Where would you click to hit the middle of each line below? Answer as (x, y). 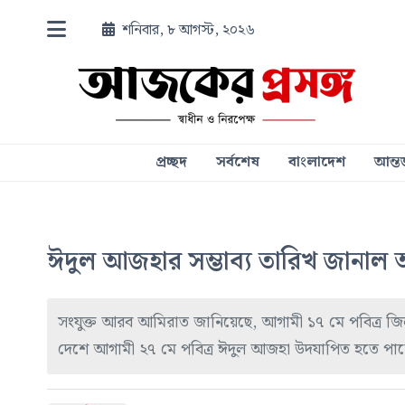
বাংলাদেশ (316, 162)
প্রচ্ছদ (171, 162)
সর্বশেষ (237, 162)
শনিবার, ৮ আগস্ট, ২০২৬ (188, 30)
